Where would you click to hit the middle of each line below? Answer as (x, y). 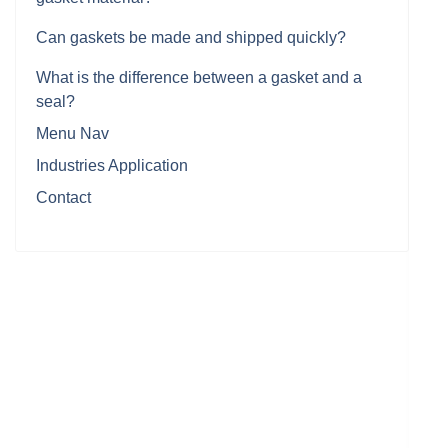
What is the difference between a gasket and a (199, 77)
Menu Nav (72, 133)
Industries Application (112, 165)
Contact (63, 197)
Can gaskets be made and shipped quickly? (191, 37)
